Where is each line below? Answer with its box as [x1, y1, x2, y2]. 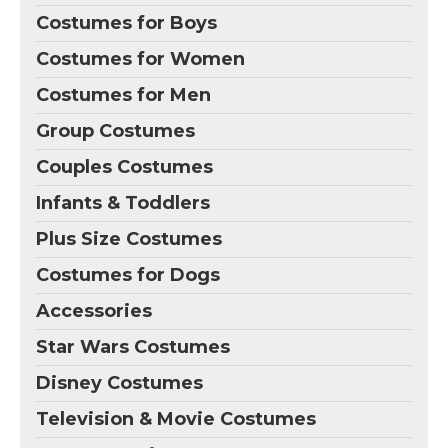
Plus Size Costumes [36, 228, 222, 251]
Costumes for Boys [36, 12, 217, 35]
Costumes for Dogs [36, 264, 220, 287]
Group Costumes [36, 120, 195, 143]
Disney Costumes [36, 372, 203, 395]
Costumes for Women [36, 48, 245, 71]
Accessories [36, 300, 152, 323]
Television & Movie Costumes [36, 408, 316, 431]
